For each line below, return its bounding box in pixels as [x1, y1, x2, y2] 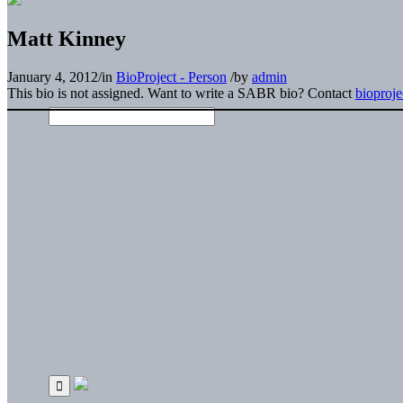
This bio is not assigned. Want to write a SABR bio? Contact [7, 85, 355, 101]
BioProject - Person [116, 68, 227, 85]
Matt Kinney [7, 26, 126, 50]
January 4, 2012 [7, 68, 98, 85]
